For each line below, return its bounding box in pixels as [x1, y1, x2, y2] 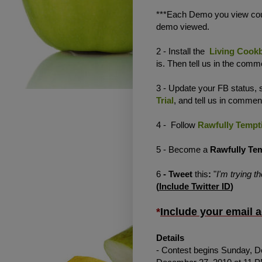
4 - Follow [156, 119, 198, 130]
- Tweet [161, 168, 195, 179]
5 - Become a [156, 144, 210, 154]
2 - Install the [156, 46, 209, 56]
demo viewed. [156, 21, 209, 32]
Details [156, 232, 184, 243]
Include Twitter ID [159, 181, 230, 191]
